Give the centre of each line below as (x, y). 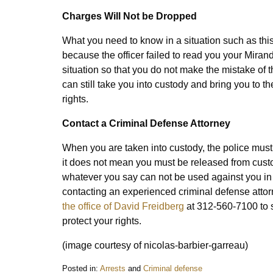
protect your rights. (102, 221)
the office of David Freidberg (123, 206)
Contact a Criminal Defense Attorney (146, 123)
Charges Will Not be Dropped (129, 16)
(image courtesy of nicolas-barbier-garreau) (155, 245)
